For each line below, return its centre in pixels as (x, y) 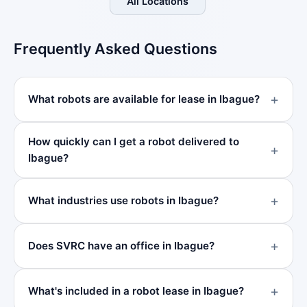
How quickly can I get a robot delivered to (134, 142)
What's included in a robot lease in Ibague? (136, 291)
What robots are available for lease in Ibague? (144, 99)
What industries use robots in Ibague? (123, 200)
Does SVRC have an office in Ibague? (121, 246)
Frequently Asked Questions (115, 49)
